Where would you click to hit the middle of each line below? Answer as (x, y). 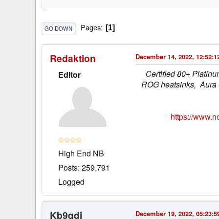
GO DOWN (58, 28)
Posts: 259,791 (84, 167)
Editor (69, 74)
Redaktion (73, 58)
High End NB (81, 153)
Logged (71, 181)
